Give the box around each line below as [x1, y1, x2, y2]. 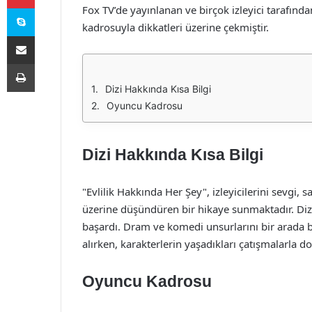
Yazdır [34, 58, 61, 69]
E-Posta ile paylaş [34, 30, 61, 41]
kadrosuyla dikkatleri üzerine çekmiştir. [82, 20, 269, 34]
